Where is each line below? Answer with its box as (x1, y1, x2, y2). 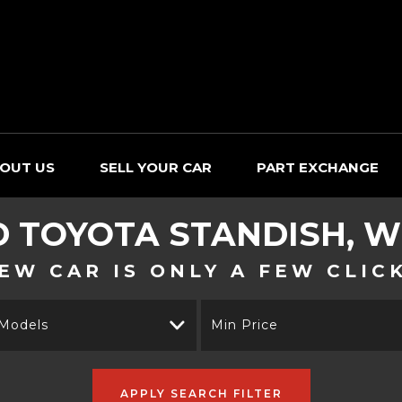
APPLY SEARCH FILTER (119, 386, 283, 400)
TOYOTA (19, 214, 160, 254)
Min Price (211, 317, 278, 333)
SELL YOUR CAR (100, 159, 212, 176)
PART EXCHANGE (257, 159, 379, 176)
